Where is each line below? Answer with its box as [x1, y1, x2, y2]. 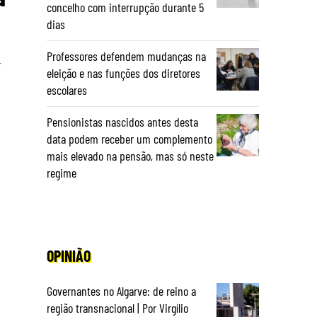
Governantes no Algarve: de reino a [47, 283, 196, 299]
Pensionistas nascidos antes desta [47, 114, 198, 129]
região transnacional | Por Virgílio [47, 300, 188, 316]
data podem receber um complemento [47, 131, 212, 146]
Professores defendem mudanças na [47, 48, 206, 64]
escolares [47, 82, 87, 98]
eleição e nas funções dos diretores [47, 65, 200, 81]
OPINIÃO [47, 246, 91, 265]
